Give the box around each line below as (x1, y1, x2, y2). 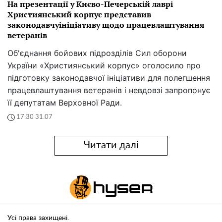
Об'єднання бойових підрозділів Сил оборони (7, 48, 187, 58)
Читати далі (83, 140, 139, 151)
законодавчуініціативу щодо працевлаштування (7, 19, 204, 30)
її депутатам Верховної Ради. (7, 97, 122, 108)
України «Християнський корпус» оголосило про (7, 60, 201, 70)
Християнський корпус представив (7, 8, 151, 20)
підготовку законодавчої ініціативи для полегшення (7, 72, 210, 83)
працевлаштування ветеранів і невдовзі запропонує (7, 85, 211, 95)
